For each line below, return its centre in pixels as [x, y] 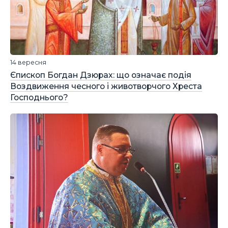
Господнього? [39, 97]
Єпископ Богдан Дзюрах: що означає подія [101, 75]
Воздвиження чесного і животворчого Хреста [106, 86]
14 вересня [28, 63]
